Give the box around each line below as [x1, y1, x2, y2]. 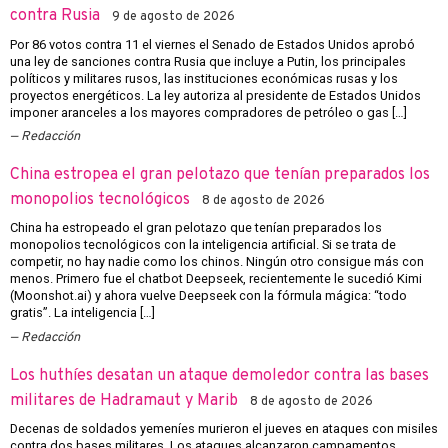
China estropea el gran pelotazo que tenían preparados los [10, 164, 430, 185]
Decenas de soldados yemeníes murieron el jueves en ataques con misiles [10, 421, 438, 437]
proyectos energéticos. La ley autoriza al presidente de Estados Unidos [10, 87, 421, 103]
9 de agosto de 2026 [112, 9, 235, 26]
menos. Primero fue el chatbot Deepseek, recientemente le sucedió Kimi [10, 271, 422, 287]
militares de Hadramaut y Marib [10, 390, 238, 411]
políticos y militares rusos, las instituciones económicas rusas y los [10, 70, 398, 86]
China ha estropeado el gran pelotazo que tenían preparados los [10, 220, 382, 236]
